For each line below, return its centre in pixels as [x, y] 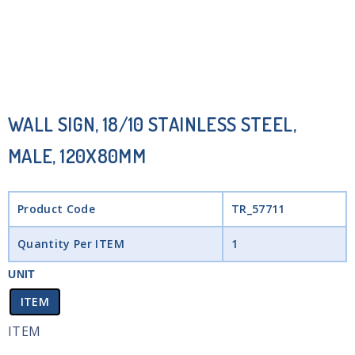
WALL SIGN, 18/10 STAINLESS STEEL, [152, 124]
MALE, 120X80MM [77, 156]
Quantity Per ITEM [71, 244]
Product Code [56, 209]
